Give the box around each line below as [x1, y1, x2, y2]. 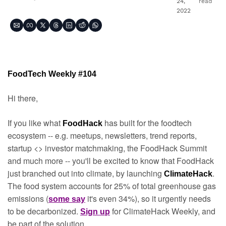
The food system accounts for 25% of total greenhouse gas [8, 180, 216, 192]
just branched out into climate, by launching [8, 167, 164, 179]
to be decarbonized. [8, 205, 80, 217]
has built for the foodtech [104, 117, 192, 129]
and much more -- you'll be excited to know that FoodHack [8, 155, 214, 166]
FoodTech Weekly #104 [8, 70, 96, 78]
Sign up [80, 207, 110, 216]
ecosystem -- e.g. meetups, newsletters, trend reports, [8, 130, 197, 141]
